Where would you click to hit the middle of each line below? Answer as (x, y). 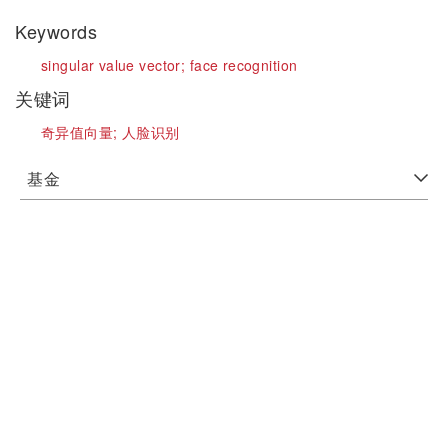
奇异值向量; (81, 132)
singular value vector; (115, 65)
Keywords (59, 31)
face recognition (243, 65)
